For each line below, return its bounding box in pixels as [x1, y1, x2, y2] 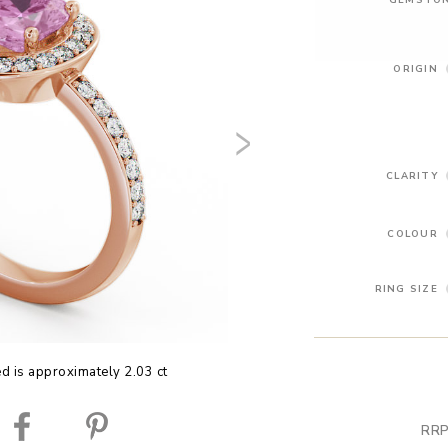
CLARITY [386, 168, 438, 182]
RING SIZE [374, 281, 438, 295]
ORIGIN [393, 61, 438, 75]
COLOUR [387, 226, 438, 240]
